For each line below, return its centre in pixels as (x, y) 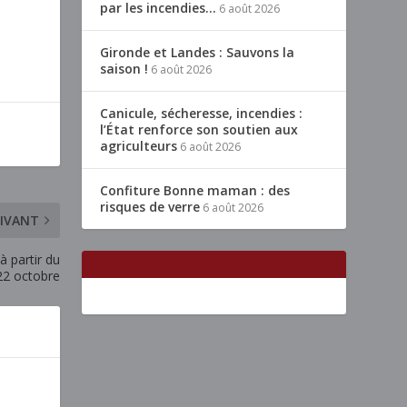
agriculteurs (139, 146)
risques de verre (150, 207)
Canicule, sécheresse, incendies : (202, 114)
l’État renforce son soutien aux (199, 130)
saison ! (124, 69)
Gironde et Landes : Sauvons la (198, 53)
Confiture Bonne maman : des (195, 191)
